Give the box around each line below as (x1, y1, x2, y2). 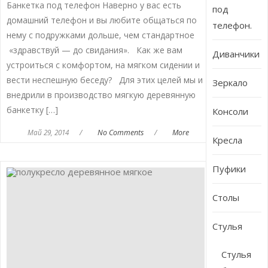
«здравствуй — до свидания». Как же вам (6, 44, 182, 56)
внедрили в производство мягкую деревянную (6, 89, 196, 101)
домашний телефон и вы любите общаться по (6, 14, 197, 26)
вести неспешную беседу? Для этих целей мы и (6, 74, 203, 86)
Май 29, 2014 (27, 127, 69, 138)
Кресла (212, 134, 243, 147)
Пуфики (212, 163, 246, 175)
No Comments (97, 127, 144, 138)
